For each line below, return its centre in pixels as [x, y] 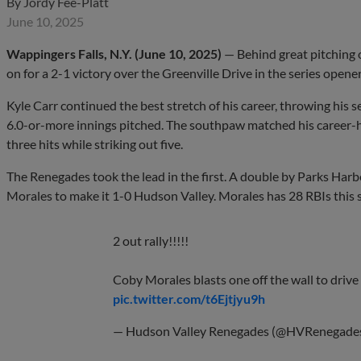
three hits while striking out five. [95, 143]
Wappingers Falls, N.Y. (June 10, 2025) [114, 53]
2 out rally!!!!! [151, 240]
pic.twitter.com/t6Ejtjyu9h [189, 298]
